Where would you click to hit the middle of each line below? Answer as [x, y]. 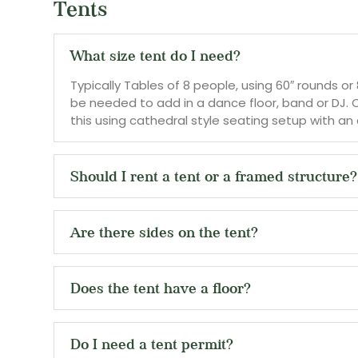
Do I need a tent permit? [152, 344]
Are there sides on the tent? [164, 233]
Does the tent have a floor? [161, 288]
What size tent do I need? [155, 56]
